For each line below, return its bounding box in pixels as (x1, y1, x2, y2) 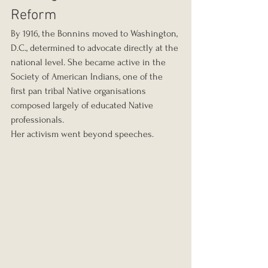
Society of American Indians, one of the (11, 71, 165, 82)
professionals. (11, 114, 64, 125)
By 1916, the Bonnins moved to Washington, (11, 28, 180, 39)
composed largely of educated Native (11, 99, 156, 111)
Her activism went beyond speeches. (11, 128, 154, 139)
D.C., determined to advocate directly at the (11, 42, 181, 53)
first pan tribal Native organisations (11, 85, 148, 96)
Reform (11, 7, 56, 24)
